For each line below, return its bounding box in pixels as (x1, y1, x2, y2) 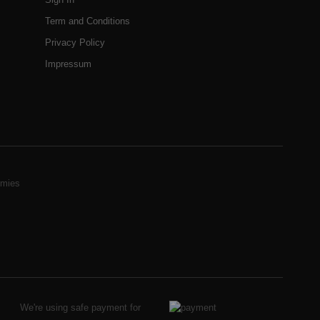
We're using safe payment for (20, 301, 141, 313)
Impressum (45, 58, 92, 69)
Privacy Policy (45, 36, 106, 48)
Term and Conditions (45, 15, 131, 26)
